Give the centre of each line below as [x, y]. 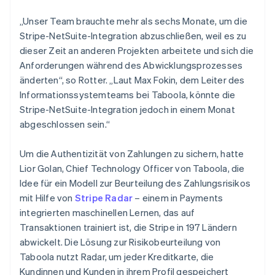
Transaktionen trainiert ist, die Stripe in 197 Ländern [128, 227]
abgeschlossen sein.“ [65, 124]
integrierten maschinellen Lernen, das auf [107, 212]
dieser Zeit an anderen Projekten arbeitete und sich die [137, 50]
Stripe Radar [104, 197]
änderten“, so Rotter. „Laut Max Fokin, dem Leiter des [132, 79]
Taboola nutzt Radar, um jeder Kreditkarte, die [117, 256]
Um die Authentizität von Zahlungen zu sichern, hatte [132, 153]
